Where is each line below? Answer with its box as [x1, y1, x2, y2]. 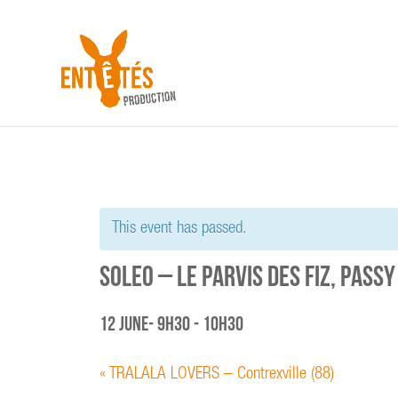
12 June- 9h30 [99, 316, 190, 337]
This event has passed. [112, 220, 247, 237]
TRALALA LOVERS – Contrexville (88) [106, 366, 334, 383]
